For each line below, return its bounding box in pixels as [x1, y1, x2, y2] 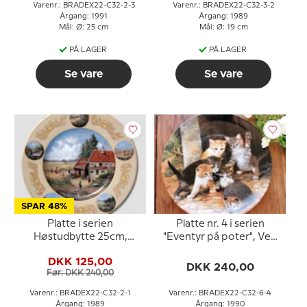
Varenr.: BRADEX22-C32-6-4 [169, 290, 271, 297]
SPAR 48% [21, 202, 67, 211]
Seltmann [57, 245, 103, 255]
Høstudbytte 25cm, [33, 232, 127, 242]
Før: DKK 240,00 [47, 269, 114, 277]
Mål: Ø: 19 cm [199, 24, 248, 31]
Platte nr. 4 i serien [175, 219, 265, 229]
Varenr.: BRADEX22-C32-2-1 [29, 290, 131, 297]
